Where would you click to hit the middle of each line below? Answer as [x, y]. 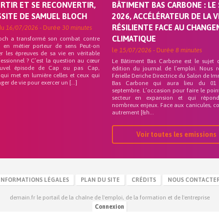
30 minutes [77, 28]
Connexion [109, 207]
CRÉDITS [144, 180]
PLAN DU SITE [100, 180]
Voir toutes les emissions [177, 134]
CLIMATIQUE [134, 39]
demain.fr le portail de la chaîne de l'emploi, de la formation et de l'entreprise [109, 197]
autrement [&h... [133, 112]
